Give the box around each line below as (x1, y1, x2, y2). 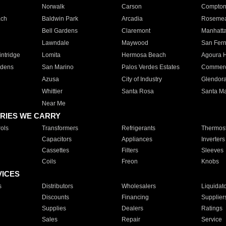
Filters (121, 147, 138, 154)
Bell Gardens (41, 27, 78, 34)
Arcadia (121, 15, 143, 22)
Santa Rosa (121, 88, 154, 95)
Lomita (41, 51, 61, 59)
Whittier (41, 88, 63, 95)
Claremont (121, 27, 150, 34)
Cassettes (41, 147, 69, 154)
